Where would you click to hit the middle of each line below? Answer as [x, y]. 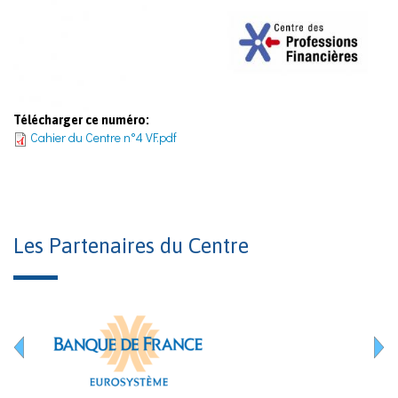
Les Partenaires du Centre [131, 246]
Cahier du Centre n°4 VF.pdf [103, 138]
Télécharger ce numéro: [83, 120]
